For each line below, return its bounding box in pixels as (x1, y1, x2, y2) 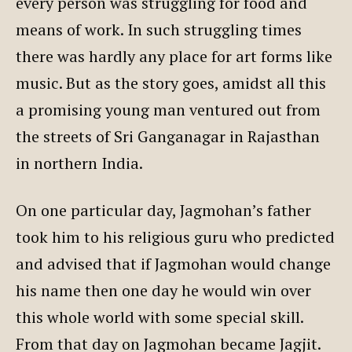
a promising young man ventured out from (16, 98, 321, 120)
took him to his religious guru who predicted (16, 225, 335, 247)
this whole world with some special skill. (16, 306, 303, 328)
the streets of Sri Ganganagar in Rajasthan (16, 125, 320, 147)
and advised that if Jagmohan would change (16, 252, 331, 274)
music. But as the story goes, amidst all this (16, 71, 326, 93)
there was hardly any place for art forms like (16, 45, 332, 67)
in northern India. (16, 152, 143, 174)
